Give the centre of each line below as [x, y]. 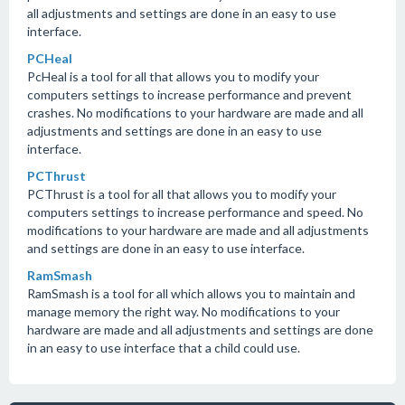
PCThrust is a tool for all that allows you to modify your [182, 194]
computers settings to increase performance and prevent [189, 94]
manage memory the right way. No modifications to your [184, 311]
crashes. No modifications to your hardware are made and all [195, 113]
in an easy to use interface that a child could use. [164, 348]
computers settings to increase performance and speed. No [195, 212]
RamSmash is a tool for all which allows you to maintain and [191, 293]
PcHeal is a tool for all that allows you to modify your [173, 76]
